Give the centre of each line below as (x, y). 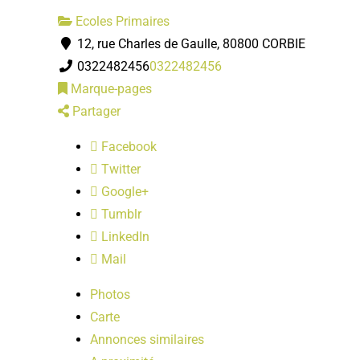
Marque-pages (110, 88)
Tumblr (120, 214)
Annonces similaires (147, 339)
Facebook (127, 146)
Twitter (119, 169)
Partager (95, 111)
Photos (110, 294)
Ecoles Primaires (121, 21)
